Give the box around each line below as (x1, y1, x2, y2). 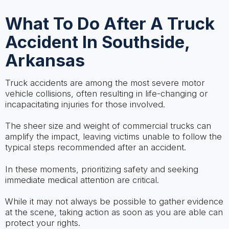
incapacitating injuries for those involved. (5, 99, 165, 110)
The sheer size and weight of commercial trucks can (5, 121, 211, 131)
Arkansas (5, 50, 85, 71)
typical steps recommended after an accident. (5, 142, 186, 153)
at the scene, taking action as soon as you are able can (5, 207, 223, 218)
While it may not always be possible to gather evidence (5, 196, 223, 207)
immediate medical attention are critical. (5, 174, 159, 185)
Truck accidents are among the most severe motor (5, 78, 204, 88)
